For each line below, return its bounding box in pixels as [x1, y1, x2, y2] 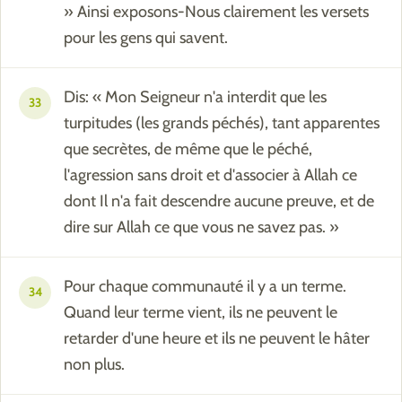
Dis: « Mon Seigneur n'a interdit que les [64, 87, 327, 108]
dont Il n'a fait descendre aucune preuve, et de [64, 191, 374, 212]
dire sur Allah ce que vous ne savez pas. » [64, 217, 339, 238]
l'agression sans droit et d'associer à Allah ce [64, 165, 357, 186]
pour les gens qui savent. [64, 28, 228, 48]
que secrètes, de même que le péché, [64, 139, 312, 160]
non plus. [64, 354, 125, 375]
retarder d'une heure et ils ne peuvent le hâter [64, 328, 370, 349]
